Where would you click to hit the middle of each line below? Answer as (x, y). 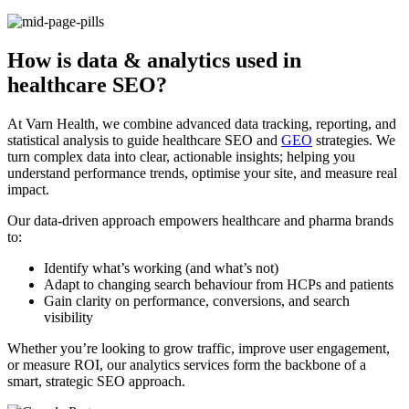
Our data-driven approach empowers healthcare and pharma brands (200, 220)
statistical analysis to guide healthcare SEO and (144, 140)
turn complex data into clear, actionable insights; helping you (181, 156)
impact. (28, 189)
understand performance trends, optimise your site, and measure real (202, 173)
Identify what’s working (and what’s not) (161, 267)
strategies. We (354, 140)
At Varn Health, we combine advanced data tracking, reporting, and (202, 123)
